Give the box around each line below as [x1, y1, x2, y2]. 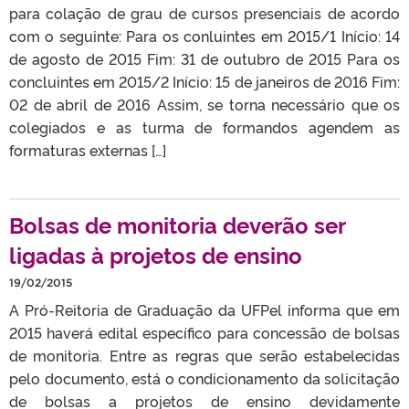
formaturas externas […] [9, 140, 166, 160]
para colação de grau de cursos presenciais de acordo [9, 3, 400, 23]
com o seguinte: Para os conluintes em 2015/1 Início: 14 [9, 26, 400, 46]
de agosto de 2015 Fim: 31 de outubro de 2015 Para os [9, 48, 400, 68]
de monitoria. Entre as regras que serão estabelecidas [9, 345, 400, 365]
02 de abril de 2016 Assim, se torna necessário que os [9, 94, 400, 114]
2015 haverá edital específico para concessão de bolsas [9, 322, 400, 342]
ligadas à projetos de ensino [9, 239, 302, 269]
